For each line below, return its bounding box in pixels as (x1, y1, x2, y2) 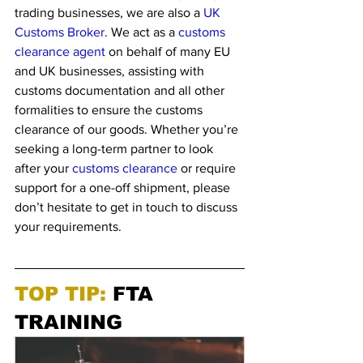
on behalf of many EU (105, 45, 233, 58)
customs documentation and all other (15, 83, 228, 97)
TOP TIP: (15, 283, 113, 305)
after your (15, 161, 72, 175)
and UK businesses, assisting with (15, 64, 207, 78)
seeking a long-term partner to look (15, 142, 216, 156)
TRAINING (15, 311, 122, 333)
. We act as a (105, 25, 178, 39)
